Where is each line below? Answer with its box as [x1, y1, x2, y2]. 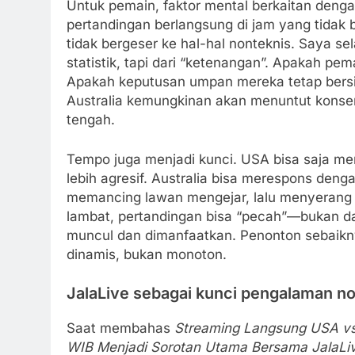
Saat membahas [67, 320, 174, 337]
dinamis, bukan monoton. [67, 246, 227, 262]
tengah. [67, 112, 115, 128]
